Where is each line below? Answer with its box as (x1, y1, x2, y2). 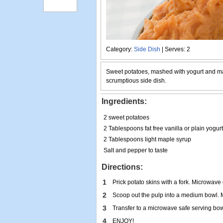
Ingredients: (102, 97, 147, 106)
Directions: (102, 163, 143, 171)
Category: (106, 46, 134, 53)
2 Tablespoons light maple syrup (104, 136, 191, 143)
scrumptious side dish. (106, 77, 166, 84)
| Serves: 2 (160, 46, 190, 53)
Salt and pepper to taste (104, 147, 168, 154)
